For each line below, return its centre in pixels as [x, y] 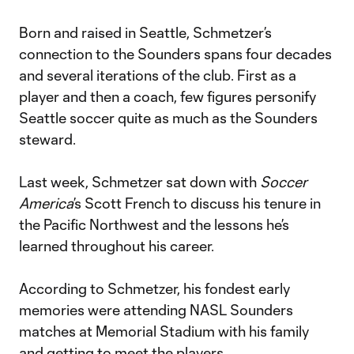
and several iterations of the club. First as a [158, 75]
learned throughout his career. [117, 246]
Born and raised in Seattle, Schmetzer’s [145, 32]
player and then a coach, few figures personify [168, 96]
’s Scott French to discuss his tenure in [197, 203]
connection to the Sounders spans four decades [175, 54]
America [46, 203]
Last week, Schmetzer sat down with [139, 182]
